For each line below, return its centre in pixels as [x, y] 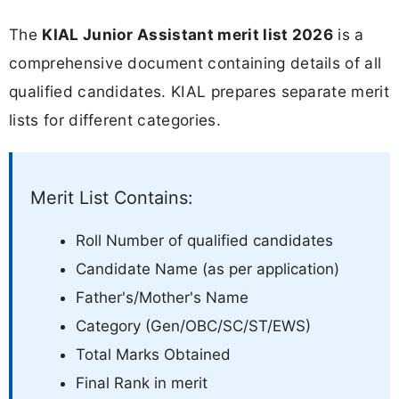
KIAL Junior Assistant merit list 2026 [188, 34]
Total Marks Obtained [153, 354]
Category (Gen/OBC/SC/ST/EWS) [193, 326]
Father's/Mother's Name [162, 297]
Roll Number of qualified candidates [204, 240]
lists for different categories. [115, 119]
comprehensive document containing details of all [195, 62]
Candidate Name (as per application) [208, 269]
